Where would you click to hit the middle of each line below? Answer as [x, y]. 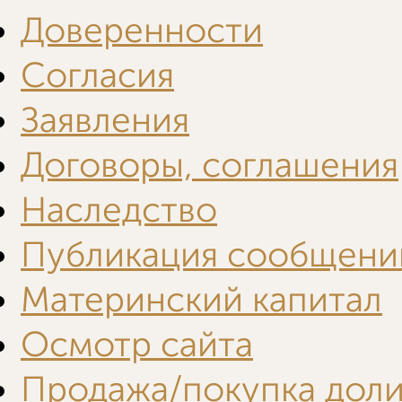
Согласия [97, 75]
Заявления [105, 120]
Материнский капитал [201, 300]
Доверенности [142, 31]
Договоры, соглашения [210, 165]
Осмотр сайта [137, 345]
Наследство [119, 210]
